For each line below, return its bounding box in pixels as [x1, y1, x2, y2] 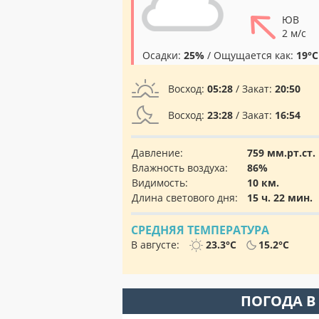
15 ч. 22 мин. [247, 191, 313, 204]
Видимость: [132, 176, 188, 189]
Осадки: [142, 48, 184, 62]
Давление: [132, 146, 183, 159]
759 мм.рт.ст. [247, 146, 315, 159]
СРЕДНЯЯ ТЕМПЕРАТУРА [131, 222, 269, 238]
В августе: [131, 238, 182, 251]
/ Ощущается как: [204, 48, 296, 62]
